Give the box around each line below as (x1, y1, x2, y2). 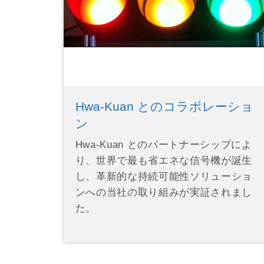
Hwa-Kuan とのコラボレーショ (75, 99, 253, 113)
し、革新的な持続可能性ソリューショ (75, 170, 252, 182)
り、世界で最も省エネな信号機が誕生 (75, 154, 252, 166)
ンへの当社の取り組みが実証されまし (75, 186, 252, 198)
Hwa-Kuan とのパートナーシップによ (75, 138, 252, 150)
